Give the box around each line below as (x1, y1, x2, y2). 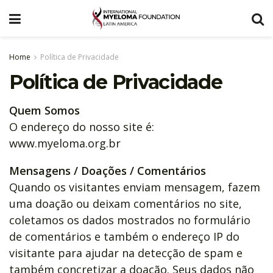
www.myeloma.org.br (9, 135, 121, 151)
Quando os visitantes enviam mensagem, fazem (9, 179, 260, 194)
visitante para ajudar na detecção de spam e (9, 245, 243, 260)
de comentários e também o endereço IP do (9, 229, 239, 244)
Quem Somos (9, 102, 80, 118)
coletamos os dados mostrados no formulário (9, 212, 250, 227)
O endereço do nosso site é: (9, 119, 154, 134)
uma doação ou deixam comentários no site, (9, 196, 242, 211)
